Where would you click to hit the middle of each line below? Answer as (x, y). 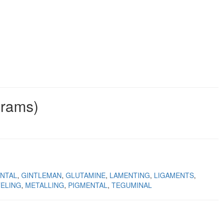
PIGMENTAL (88, 185)
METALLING (45, 185)
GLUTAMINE (86, 175)
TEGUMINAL (132, 185)
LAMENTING (130, 175)
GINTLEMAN (41, 175)
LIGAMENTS (174, 175)
